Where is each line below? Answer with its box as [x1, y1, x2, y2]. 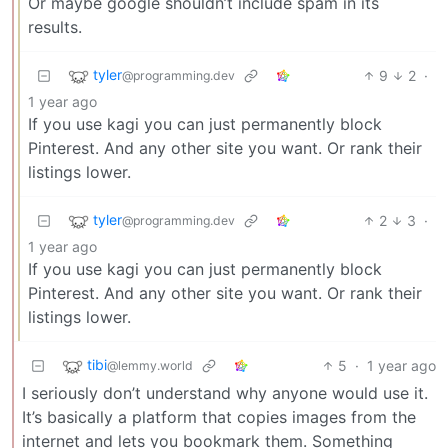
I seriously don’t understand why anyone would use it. [22, 382, 428, 403]
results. [28, 16, 82, 37]
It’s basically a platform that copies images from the [22, 406, 416, 427]
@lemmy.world [107, 358, 193, 374]
